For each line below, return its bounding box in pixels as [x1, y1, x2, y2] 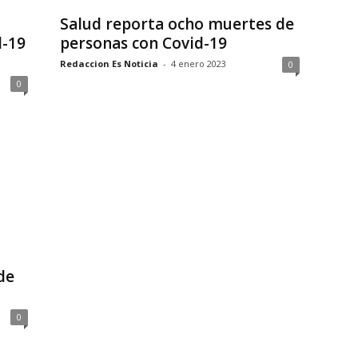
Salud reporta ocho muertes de [59, 14, 294, 34]
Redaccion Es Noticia [59, 58, 158, 70]
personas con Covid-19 [59, 33, 227, 54]
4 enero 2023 [170, 58, 226, 70]
